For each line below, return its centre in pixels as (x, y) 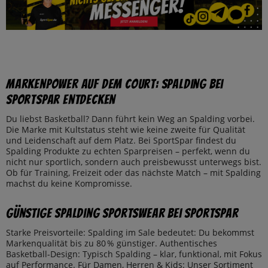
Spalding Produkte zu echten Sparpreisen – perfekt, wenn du (128, 151)
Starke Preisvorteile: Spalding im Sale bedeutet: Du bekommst (130, 233)
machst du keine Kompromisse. (69, 184)
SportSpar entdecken (61, 100)
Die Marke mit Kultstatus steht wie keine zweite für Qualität (126, 130)
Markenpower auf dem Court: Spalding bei (115, 84)
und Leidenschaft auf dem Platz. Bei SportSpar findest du (121, 141)
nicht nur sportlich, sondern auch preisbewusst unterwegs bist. (134, 162)
